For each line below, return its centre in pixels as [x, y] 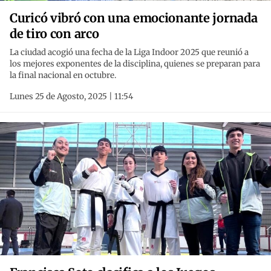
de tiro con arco [54, 34]
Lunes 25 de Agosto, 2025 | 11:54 [71, 97]
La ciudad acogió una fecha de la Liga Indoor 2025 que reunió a [129, 53]
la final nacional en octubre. [63, 76]
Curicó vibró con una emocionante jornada [134, 18]
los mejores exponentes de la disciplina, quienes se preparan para [135, 64]
